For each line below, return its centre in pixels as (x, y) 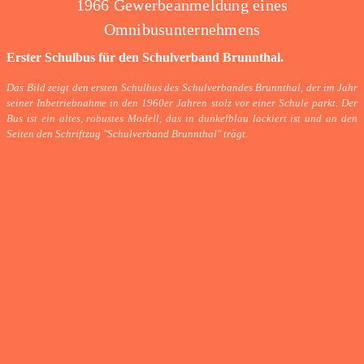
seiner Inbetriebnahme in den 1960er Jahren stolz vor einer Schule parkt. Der (182, 104)
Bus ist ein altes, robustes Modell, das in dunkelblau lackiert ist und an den (182, 119)
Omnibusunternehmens (182, 30)
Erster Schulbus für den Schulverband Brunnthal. (145, 58)
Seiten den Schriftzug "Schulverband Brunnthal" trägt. (127, 134)
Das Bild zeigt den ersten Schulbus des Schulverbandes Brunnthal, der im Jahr (182, 88)
